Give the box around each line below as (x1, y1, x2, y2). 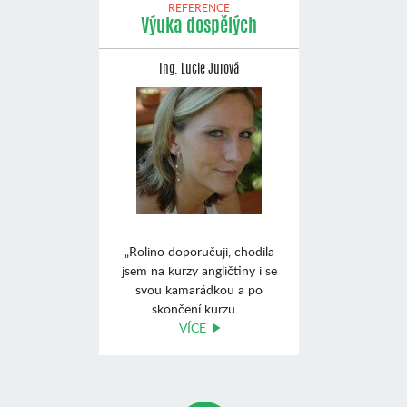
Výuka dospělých (141, 18, 257, 36)
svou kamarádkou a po (135, 281, 263, 298)
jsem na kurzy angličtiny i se (121, 262, 277, 279)
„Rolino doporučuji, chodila (124, 243, 274, 260)
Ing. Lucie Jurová (159, 64, 239, 76)
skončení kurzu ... (151, 300, 247, 317)
